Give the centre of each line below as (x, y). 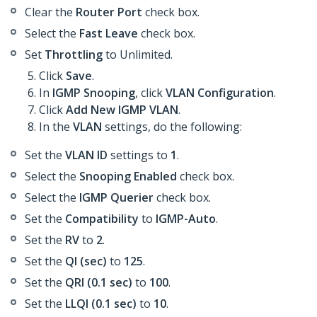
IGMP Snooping (94, 93)
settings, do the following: (173, 127)
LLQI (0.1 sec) (101, 304)
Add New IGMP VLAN (122, 110)
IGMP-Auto (186, 219)
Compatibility (102, 219)
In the (56, 127)
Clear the (50, 12)
